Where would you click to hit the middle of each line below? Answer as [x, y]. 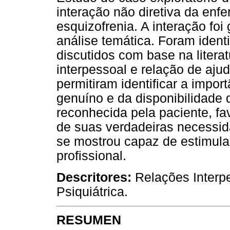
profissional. [91, 156]
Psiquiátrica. [92, 191]
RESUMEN [89, 220]
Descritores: [94, 177]
